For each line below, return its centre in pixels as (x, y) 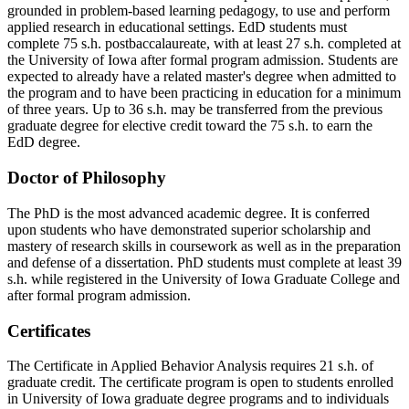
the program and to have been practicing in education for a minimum (204, 93)
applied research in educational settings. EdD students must (177, 27)
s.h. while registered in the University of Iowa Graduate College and (204, 278)
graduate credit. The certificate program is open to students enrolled (200, 383)
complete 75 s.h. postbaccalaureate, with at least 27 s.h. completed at (204, 44)
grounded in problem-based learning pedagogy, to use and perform (199, 11)
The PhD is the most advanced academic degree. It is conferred (189, 213)
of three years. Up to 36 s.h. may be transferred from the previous (195, 110)
